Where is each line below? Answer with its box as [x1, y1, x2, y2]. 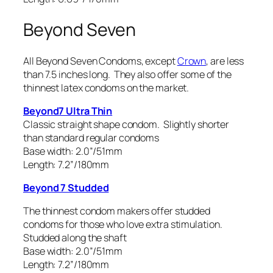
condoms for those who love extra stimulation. [23, 218, 222, 232]
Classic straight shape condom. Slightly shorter [23, 117, 230, 131]
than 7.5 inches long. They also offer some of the [23, 67, 232, 81]
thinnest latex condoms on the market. [23, 80, 190, 94]
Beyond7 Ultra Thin [23, 104, 113, 118]
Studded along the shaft [23, 231, 127, 245]
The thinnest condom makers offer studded [23, 204, 210, 218]
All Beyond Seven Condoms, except [23, 54, 177, 68]
